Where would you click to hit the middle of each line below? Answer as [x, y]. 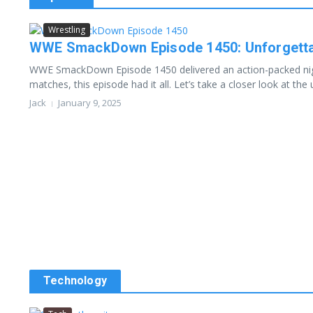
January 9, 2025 [90, 103]
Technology [75, 281]
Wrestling [67, 30]
